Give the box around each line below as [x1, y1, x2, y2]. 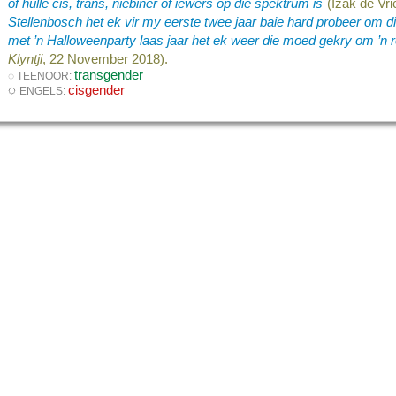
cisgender [68, 82, 126, 97]
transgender [74, 67, 144, 82]
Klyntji [8, 51, 43, 66]
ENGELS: [19, 84, 69, 97]
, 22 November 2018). [42, 51, 169, 66]
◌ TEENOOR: [8, 69, 75, 82]
